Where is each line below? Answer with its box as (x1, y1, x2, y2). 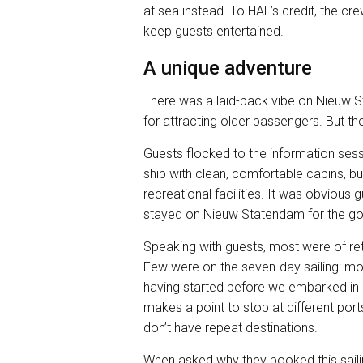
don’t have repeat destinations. (143, 319, 318, 335)
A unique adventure (143, 56, 312, 79)
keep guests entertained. (143, 23, 284, 39)
